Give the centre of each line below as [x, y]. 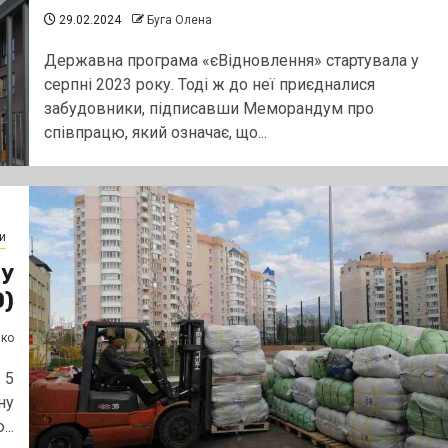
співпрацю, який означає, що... [155, 132]
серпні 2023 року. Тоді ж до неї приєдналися [209, 84]
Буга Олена [179, 19]
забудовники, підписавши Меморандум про [208, 108]
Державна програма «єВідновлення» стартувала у [231, 60]
